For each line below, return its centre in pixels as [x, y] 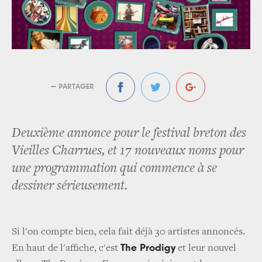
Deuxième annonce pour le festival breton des [129, 134]
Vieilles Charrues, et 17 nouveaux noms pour [128, 151]
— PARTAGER [73, 87]
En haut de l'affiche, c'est [66, 249]
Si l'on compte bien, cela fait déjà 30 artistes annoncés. [128, 232]
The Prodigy [148, 248]
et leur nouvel [206, 249]
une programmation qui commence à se [114, 169]
